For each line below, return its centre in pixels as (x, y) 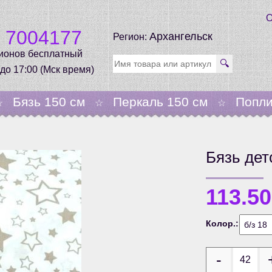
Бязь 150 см (49, 102)
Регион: (131, 37)
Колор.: (223, 223)
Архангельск (181, 36)
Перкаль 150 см (160, 102)
